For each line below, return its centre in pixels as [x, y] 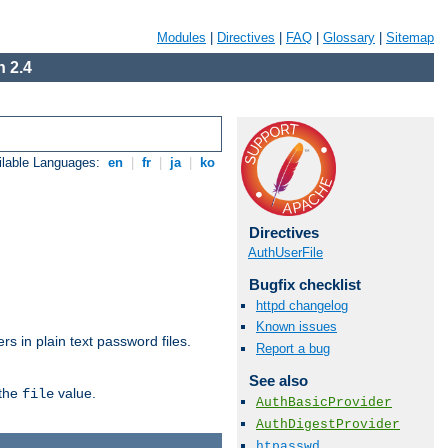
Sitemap [410, 37]
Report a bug [293, 348]
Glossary [349, 37]
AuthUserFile [285, 252]
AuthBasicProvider [324, 402]
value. [75, 393]
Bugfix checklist [304, 284]
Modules [181, 37]
